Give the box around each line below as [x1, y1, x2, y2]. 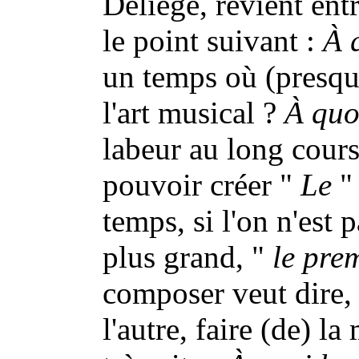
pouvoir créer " [103, 167, 301, 202]
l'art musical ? [103, 95, 284, 130]
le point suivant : [103, 23, 323, 58]
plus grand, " [103, 240, 272, 274]
